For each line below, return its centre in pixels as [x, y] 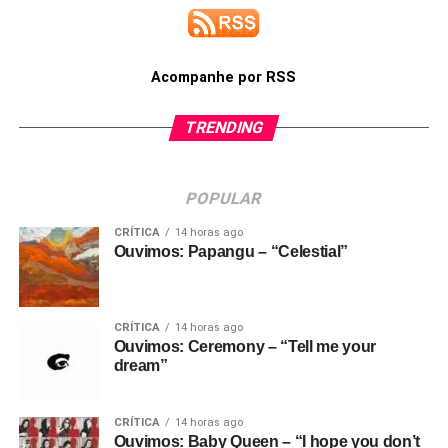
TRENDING [224, 127]
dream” [140, 365]
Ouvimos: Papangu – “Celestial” [231, 251]
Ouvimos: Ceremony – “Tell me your [245, 346]
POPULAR [224, 198]
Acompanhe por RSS [224, 77]
